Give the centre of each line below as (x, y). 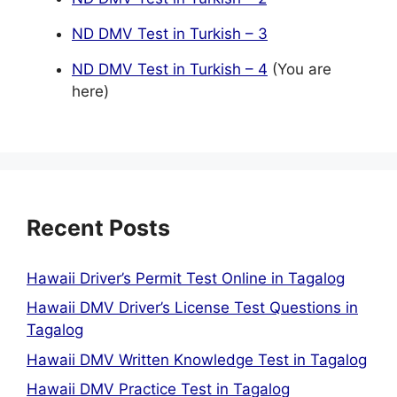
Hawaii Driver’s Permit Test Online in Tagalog (186, 278)
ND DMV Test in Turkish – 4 (170, 70)
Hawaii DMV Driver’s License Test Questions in (192, 308)
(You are (300, 70)
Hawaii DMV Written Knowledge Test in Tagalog (197, 359)
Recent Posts (98, 227)
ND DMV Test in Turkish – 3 (170, 34)
